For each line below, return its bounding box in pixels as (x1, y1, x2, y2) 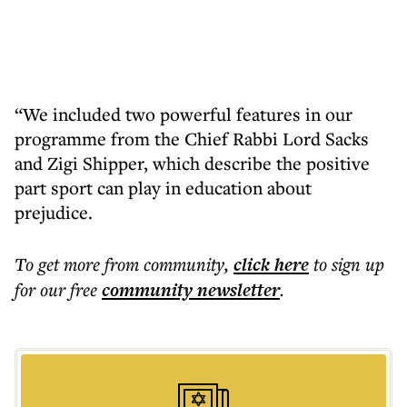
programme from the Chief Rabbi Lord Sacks (15, 126, 369, 151)
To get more (15, 252, 104, 276)
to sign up (313, 252, 384, 276)
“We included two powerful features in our (15, 102, 352, 126)
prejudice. (15, 200, 93, 224)
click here (233, 252, 309, 277)
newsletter (193, 277, 280, 303)
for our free (15, 277, 97, 302)
